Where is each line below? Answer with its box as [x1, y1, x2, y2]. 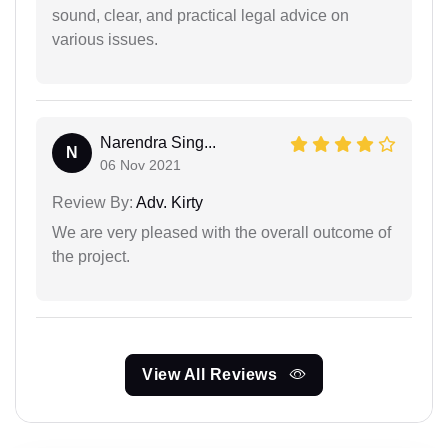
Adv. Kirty [133, 193, 203, 211]
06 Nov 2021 [100, 156, 181, 173]
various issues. [52, 30, 158, 48]
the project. [52, 247, 130, 265]
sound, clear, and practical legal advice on [52, 6, 349, 24]
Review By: [52, 193, 133, 211]
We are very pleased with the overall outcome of [52, 223, 391, 241]
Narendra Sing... [100, 133, 216, 151]
